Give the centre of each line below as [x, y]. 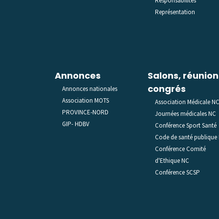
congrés [167, 89]
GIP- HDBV [76, 124]
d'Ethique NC [172, 161]
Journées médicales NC [186, 114]
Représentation [175, 12]
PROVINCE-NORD [85, 112]
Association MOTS [86, 101]
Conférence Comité [180, 149]
